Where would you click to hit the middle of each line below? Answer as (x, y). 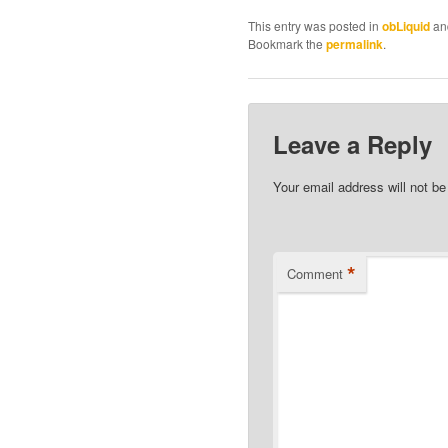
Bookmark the (287, 44)
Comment (315, 273)
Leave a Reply (353, 143)
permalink (354, 44)
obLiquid (406, 26)
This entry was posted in (315, 26)
